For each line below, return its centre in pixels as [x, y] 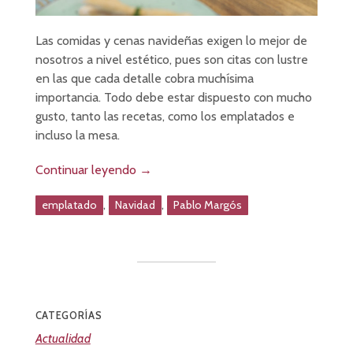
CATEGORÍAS [69, 315]
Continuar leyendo [87, 169]
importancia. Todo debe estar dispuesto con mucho [173, 97]
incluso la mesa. [77, 135]
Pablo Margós [207, 204]
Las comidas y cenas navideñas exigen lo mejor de [171, 40]
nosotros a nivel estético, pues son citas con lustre [171, 59]
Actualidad [63, 338]
